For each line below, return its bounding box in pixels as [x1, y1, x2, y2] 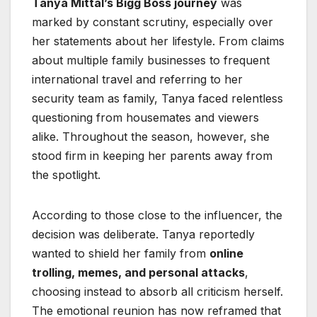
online [209, 246, 243, 261]
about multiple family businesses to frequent [32, 53, 270, 68]
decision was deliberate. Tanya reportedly [32, 227, 255, 242]
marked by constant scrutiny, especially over [32, 15, 273, 30]
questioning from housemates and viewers [32, 110, 259, 125]
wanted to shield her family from [32, 246, 209, 261]
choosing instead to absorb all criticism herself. [32, 284, 283, 299]
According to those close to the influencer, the [32, 208, 282, 223]
